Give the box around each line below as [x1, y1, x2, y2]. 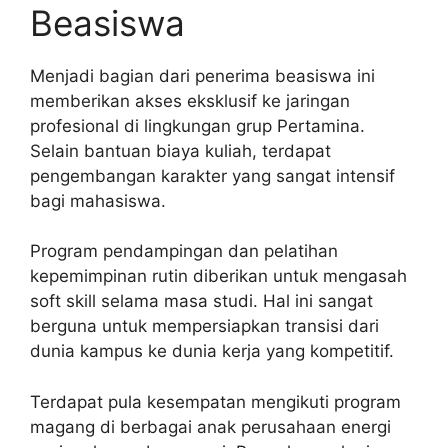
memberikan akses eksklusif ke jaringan [30, 90, 350, 111]
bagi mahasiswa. [30, 190, 166, 211]
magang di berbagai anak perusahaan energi [30, 416, 391, 437]
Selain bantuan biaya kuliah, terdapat [30, 140, 331, 161]
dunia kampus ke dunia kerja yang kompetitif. [30, 341, 394, 362]
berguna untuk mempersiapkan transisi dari [30, 316, 379, 337]
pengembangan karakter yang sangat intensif [30, 165, 395, 186]
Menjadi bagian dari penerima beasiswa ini [30, 65, 375, 86]
